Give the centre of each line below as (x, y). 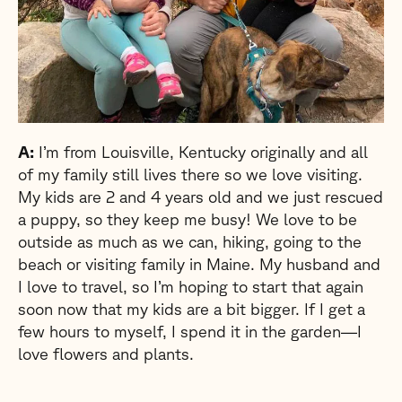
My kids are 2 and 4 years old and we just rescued (201, 197)
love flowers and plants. (106, 354)
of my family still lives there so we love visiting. (190, 174)
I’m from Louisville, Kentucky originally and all (201, 152)
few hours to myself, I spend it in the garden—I (190, 331)
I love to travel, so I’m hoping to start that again (191, 286)
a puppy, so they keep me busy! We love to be (188, 219)
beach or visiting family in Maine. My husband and (199, 264)
